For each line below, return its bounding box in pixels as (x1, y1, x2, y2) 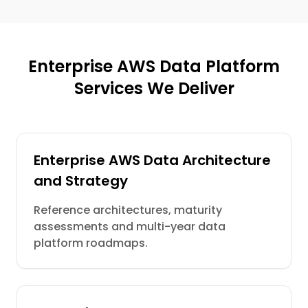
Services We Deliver (74, 77, 234, 100)
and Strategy (34, 171, 128, 190)
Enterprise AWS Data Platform (28, 55, 280, 78)
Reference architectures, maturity (34, 202, 222, 218)
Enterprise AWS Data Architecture (34, 151, 271, 170)
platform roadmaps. (34, 235, 148, 251)
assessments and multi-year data (34, 219, 225, 234)
